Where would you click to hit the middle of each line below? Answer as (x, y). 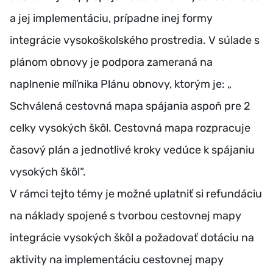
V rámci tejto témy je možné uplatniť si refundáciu (136, 194)
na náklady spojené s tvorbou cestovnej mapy (126, 216)
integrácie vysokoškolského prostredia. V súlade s (135, 41)
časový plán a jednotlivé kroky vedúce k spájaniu (132, 150)
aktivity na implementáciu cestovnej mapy (117, 260)
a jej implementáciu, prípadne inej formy (111, 19)
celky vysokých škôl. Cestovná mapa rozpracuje (130, 128)
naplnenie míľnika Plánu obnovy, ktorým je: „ (121, 84)
